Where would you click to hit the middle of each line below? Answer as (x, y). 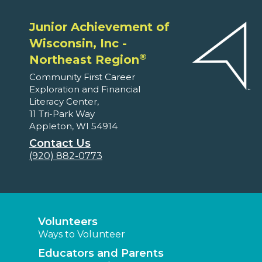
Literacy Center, (64, 102)
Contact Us (60, 144)
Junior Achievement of (99, 27)
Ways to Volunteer (82, 235)
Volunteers (68, 222)
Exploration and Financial (85, 89)
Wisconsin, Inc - (78, 44)
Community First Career (82, 77)
